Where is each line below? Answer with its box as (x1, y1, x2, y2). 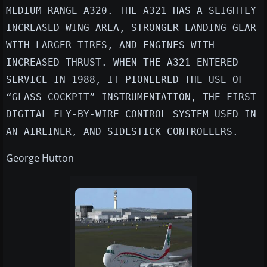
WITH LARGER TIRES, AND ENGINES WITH (6, 39, 215, 51)
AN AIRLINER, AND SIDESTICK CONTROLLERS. (6, 126, 238, 138)
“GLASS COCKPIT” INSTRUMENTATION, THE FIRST (6, 91, 256, 103)
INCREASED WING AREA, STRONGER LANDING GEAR (6, 22, 256, 34)
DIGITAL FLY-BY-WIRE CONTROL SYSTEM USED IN (6, 108, 256, 120)
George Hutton (6, 151, 74, 165)
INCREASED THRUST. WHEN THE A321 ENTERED (6, 57, 238, 69)
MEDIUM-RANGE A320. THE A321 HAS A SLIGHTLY (6, 5, 256, 17)
